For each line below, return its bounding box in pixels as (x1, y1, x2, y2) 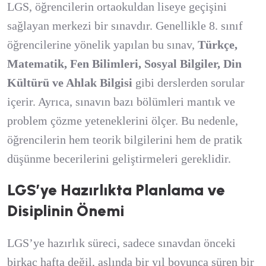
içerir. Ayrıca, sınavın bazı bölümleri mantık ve (7, 95, 235, 108)
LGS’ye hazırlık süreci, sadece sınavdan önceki (7, 236, 236, 249)
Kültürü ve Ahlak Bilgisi (7, 76, 132, 89)
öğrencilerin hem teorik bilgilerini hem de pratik (7, 133, 242, 146)
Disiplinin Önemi (7, 201, 124, 220)
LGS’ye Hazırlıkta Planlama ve (7, 180, 225, 199)
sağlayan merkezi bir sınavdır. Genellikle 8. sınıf (7, 19, 243, 32)
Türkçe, (198, 38, 237, 51)
